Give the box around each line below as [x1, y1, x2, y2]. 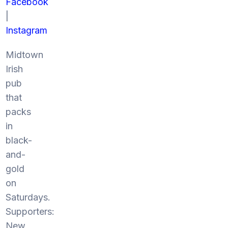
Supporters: [5, 206, 54, 217]
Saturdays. [5, 192, 50, 203]
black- [5, 135, 32, 146]
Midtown [5, 49, 43, 60]
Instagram [5, 25, 47, 36]
